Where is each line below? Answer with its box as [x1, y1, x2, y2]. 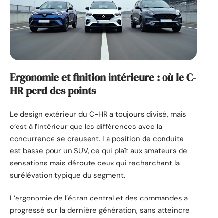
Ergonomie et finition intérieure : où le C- [10, 71, 196, 85]
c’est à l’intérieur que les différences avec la [10, 121, 162, 131]
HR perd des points [10, 84, 96, 98]
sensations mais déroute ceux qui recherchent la [10, 158, 180, 168]
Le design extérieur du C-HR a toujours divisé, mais [10, 109, 186, 119]
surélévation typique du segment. [10, 170, 125, 180]
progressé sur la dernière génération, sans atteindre [10, 205, 190, 216]
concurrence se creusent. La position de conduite [10, 133, 184, 144]
